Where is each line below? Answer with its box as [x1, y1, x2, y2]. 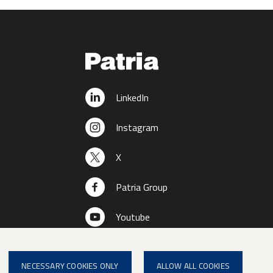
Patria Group [116, 180, 168, 195]
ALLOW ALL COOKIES [156, 259, 230, 272]
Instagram [116, 120, 158, 135]
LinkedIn [116, 90, 149, 105]
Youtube [116, 210, 150, 225]
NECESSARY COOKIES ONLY [21, 259, 119, 272]
